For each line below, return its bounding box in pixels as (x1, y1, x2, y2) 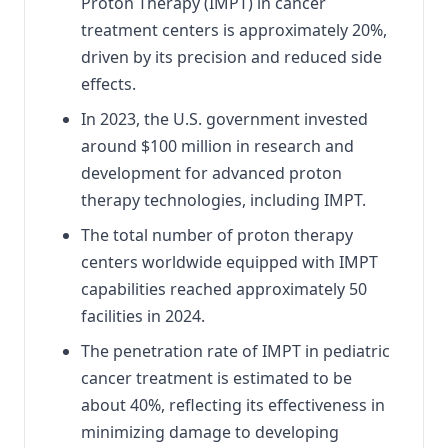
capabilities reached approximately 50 (81, 277, 367, 300)
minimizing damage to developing (81, 420, 339, 443)
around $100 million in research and (81, 134, 354, 157)
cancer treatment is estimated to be (81, 366, 352, 389)
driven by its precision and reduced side (81, 45, 382, 68)
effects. (81, 72, 136, 95)
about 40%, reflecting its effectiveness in (81, 393, 385, 416)
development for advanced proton (81, 161, 342, 184)
